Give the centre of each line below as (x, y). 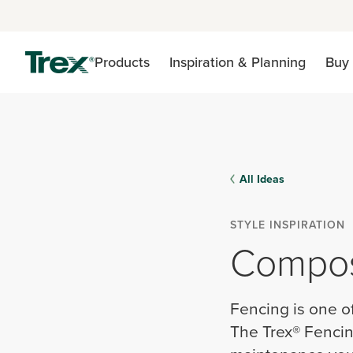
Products (122, 62)
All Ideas (262, 179)
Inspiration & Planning (238, 62)
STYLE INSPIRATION (288, 225)
